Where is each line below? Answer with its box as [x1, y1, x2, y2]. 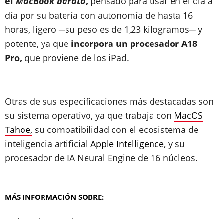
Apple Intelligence [90, 138, 164, 150]
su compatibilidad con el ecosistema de [32, 124, 198, 135]
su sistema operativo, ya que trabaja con [5, 109, 174, 121]
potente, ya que [5, 38, 68, 49]
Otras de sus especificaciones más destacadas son [5, 95, 214, 107]
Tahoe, [5, 124, 32, 135]
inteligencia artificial [5, 138, 90, 150]
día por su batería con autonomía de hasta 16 [5, 9, 193, 21]
